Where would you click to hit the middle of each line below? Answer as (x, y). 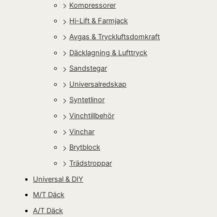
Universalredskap (98, 84)
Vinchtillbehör (92, 116)
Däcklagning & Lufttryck (108, 53)
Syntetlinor (87, 100)
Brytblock (85, 147)
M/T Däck (49, 195)
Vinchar (82, 132)
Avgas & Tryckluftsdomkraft (115, 37)
